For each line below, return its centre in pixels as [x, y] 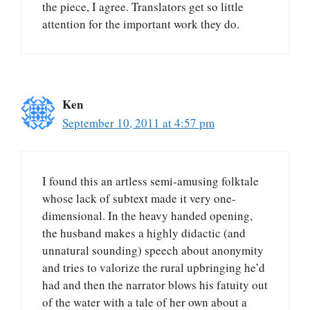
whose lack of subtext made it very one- [139, 199]
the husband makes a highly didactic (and [144, 233]
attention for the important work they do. [141, 24]
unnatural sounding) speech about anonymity [153, 250]
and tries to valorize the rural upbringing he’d [154, 268]
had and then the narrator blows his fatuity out [155, 285]
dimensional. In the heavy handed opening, [147, 216]
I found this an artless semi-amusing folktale [151, 181]
